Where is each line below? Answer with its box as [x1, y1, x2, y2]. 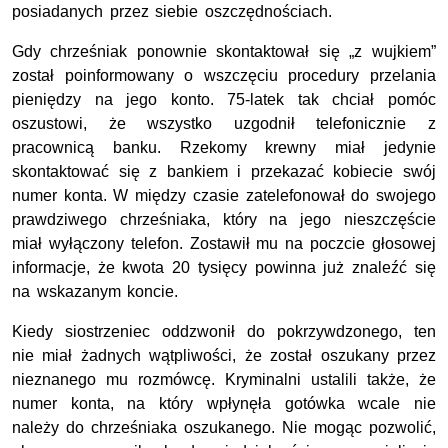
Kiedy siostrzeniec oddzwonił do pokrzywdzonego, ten [12, 323, 436, 341]
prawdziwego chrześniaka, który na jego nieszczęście [12, 211, 436, 229]
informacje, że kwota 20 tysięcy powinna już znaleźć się [12, 259, 436, 277]
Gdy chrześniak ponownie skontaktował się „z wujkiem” [12, 43, 436, 61]
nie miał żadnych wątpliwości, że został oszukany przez [12, 347, 436, 365]
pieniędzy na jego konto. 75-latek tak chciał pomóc [12, 91, 436, 109]
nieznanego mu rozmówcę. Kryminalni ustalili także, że [12, 371, 436, 389]
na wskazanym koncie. [12, 283, 179, 301]
